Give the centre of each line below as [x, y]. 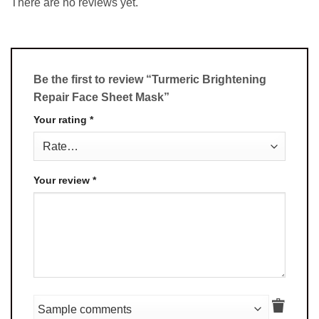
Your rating [62, 119]
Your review [63, 180]
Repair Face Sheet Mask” [103, 97]
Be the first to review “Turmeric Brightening [150, 79]
